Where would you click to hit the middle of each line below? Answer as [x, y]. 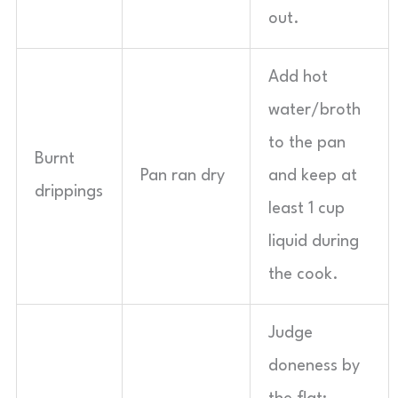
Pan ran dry [183, 176]
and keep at [313, 176]
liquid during [314, 242]
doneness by [314, 366]
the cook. [303, 275]
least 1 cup [306, 209]
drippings [69, 192]
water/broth [314, 110]
